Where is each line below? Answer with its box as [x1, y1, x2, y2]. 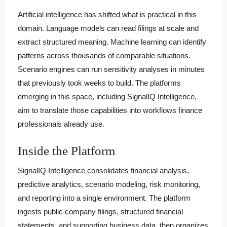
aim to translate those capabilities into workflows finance [18, 105, 202, 115]
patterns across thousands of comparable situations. [18, 51, 191, 60]
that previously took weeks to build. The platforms [18, 78, 181, 87]
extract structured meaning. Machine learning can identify [18, 37, 206, 46]
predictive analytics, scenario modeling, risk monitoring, [18, 179, 200, 188]
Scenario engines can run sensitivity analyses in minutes [18, 64, 205, 73]
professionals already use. [18, 119, 104, 128]
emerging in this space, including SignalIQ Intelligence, [18, 92, 197, 101]
